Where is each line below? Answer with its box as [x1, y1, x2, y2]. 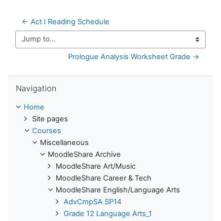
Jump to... [15, 39, 49, 48]
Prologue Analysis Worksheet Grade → [68, 52, 199, 61]
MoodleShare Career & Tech [56, 173, 151, 183]
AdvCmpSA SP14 [64, 197, 121, 206]
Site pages [32, 114, 68, 123]
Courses [32, 126, 61, 135]
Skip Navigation [7, 75, 60, 84]
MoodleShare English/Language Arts [56, 185, 180, 194]
